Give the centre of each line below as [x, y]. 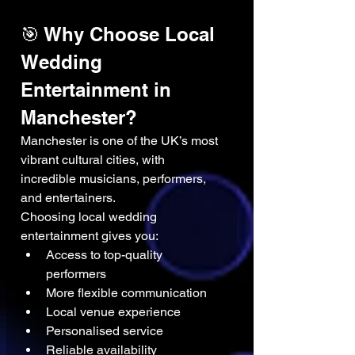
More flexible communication [126, 293]
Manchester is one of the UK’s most [121, 141]
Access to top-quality [106, 255]
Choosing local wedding [90, 217]
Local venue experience [113, 312]
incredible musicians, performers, [115, 179]
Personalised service [105, 331]
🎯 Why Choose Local [120, 34]
